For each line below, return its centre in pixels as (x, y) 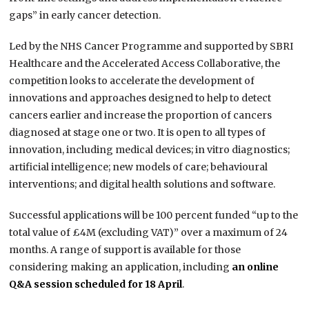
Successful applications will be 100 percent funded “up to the (154, 216)
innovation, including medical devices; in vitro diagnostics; (150, 150)
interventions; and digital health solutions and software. (142, 185)
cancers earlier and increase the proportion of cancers (141, 116)
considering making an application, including (121, 267)
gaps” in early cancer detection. (85, 16)
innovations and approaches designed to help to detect (140, 98)
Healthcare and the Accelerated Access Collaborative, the (145, 64)
